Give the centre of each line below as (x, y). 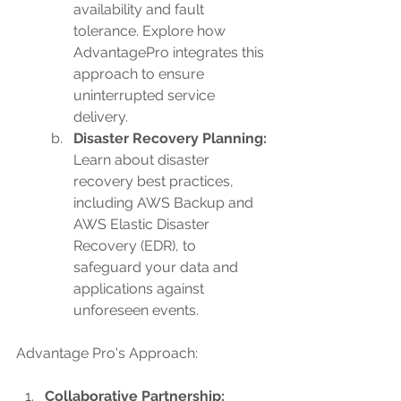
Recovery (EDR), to (137, 246)
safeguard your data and (158, 267)
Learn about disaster (143, 160)
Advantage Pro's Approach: (107, 353)
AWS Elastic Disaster (143, 224)
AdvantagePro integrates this (171, 52)
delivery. (101, 117)
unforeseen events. (136, 310)
